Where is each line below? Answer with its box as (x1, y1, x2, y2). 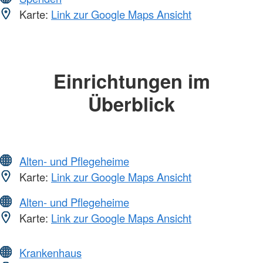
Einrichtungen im (53, 67, 210, 95)
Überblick (88, 90, 175, 118)
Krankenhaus (19, 244, 82, 260)
